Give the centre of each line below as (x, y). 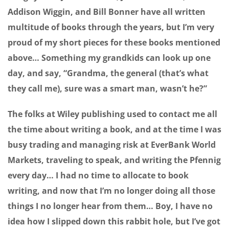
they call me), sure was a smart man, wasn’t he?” (107, 89)
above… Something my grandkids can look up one (109, 58)
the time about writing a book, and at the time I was (114, 130)
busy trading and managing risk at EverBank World (112, 145)
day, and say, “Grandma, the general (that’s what (108, 73)
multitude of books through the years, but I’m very (111, 27)
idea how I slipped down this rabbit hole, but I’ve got (114, 222)
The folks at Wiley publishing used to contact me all (112, 114)
